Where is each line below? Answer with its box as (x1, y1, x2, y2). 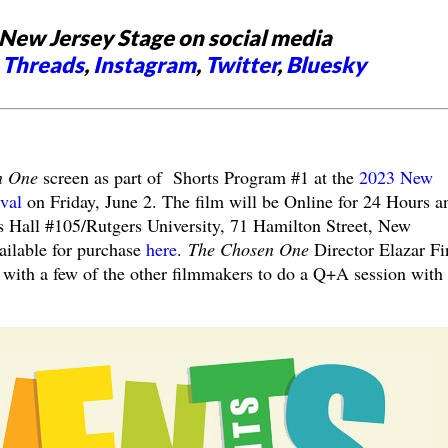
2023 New (358, 164, 433, 189)
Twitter (204, 51, 277, 79)
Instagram (92, 51, 196, 79)
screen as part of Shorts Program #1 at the (42, 164, 359, 189)
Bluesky (285, 51, 366, 79)
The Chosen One (187, 236, 309, 261)
